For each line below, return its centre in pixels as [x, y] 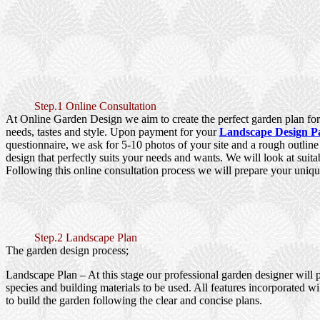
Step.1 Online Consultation [95, 106]
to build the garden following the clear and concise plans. [134, 301]
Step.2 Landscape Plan [86, 238]
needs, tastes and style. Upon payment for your [112, 132]
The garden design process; [67, 251]
